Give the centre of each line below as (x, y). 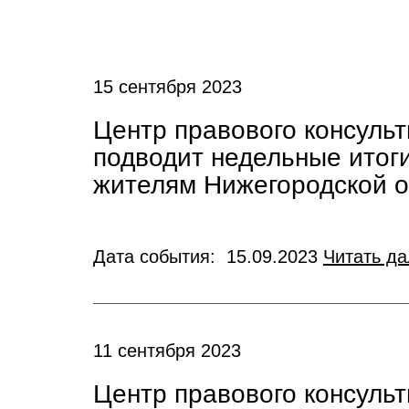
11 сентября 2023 (167, 351)
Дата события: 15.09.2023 (208, 257)
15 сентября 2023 (168, 87)
